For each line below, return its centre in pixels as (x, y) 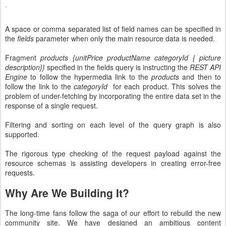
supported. (22, 134)
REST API (205, 67)
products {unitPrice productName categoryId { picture (131, 58)
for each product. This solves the (167, 87)
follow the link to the (40, 87)
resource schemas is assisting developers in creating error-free (113, 163)
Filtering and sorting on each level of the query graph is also (113, 125)
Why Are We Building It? (67, 193)
